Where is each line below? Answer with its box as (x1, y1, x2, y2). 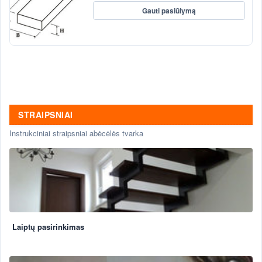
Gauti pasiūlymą (142, 5, 196, 16)
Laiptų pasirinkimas (12, 221, 84, 232)
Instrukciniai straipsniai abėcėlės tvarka (9, 127, 143, 139)
